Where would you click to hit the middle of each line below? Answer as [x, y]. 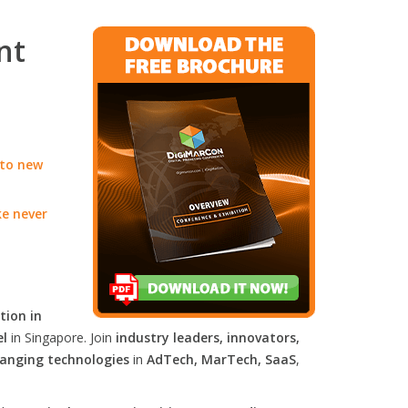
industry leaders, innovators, [208, 337]
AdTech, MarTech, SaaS [221, 359]
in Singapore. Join [61, 337]
